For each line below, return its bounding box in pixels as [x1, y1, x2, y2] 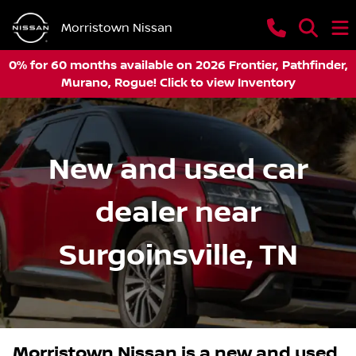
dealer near [95, 195, 261, 230]
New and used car [48, 153, 308, 188]
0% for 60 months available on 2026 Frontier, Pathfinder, [8, 58, 348, 72]
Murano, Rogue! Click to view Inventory [60, 75, 296, 90]
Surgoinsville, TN [58, 238, 298, 273]
